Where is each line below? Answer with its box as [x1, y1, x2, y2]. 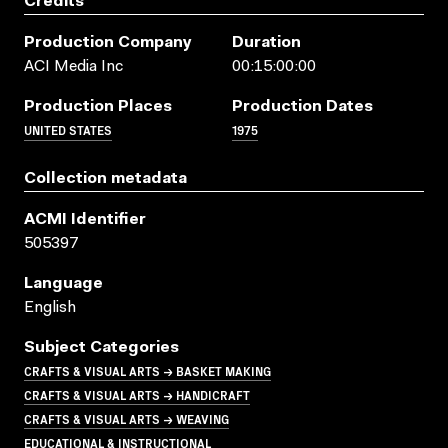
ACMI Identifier [24, 211, 146, 228]
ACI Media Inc [24, 58, 123, 75]
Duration [232, 34, 301, 51]
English [24, 299, 76, 316]
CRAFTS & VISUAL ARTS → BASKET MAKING [24, 361, 271, 379]
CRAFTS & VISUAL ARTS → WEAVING [24, 409, 229, 427]
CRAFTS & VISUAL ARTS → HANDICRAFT [24, 385, 250, 403]
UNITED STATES [24, 120, 112, 138]
